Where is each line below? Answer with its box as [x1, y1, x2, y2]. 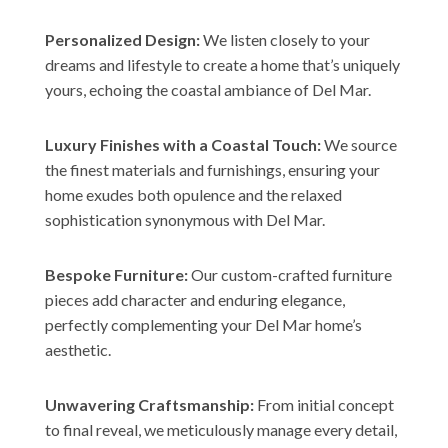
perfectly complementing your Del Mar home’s [44, 314, 362, 334]
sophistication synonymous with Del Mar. [44, 209, 325, 229]
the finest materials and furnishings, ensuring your [44, 159, 380, 179]
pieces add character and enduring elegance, [44, 289, 345, 309]
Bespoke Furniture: [44, 264, 188, 284]
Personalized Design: [44, 29, 200, 49]
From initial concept [253, 394, 394, 414]
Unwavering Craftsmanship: [44, 394, 254, 414]
